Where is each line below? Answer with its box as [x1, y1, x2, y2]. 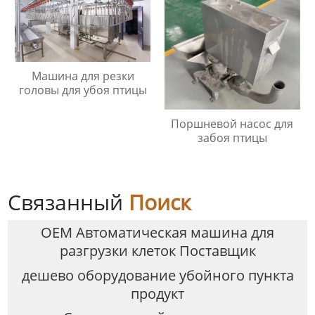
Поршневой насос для [171, 116, 294, 132]
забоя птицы [197, 130, 267, 146]
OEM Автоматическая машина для [41, 222, 274, 242]
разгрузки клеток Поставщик [59, 240, 256, 260]
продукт [131, 283, 184, 303]
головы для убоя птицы [18, 82, 147, 98]
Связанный [8, 188, 129, 217]
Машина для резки [31, 68, 134, 84]
